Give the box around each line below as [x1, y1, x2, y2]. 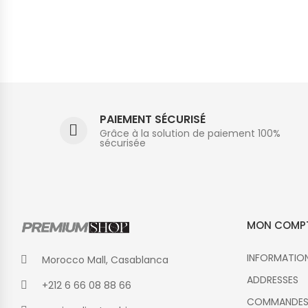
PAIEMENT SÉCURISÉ [99, 111, 206, 127]
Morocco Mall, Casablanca [42, 253, 168, 267]
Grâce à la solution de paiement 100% [99, 126, 280, 140]
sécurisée [99, 135, 146, 150]
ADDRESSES [246, 273, 298, 287]
